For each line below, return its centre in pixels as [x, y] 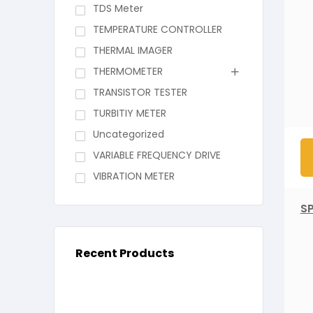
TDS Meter [118, 9]
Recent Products [125, 254]
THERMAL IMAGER [132, 51]
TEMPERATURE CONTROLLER [157, 30]
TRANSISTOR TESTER [140, 93]
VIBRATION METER [133, 176]
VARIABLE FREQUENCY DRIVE [156, 155]
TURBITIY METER [129, 114]
